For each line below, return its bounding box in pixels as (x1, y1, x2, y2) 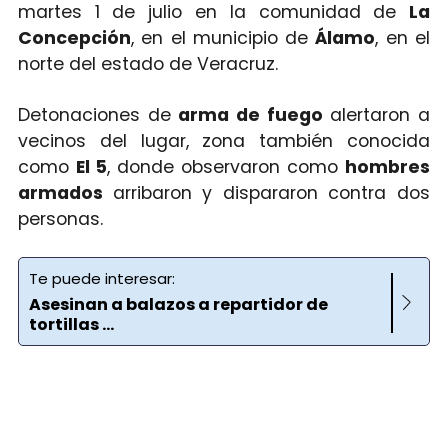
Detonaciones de (17, 102, 171, 127)
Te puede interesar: (28, 267, 175, 289)
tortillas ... (28, 312, 114, 336)
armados (17, 180, 113, 205)
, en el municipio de (130, 25, 316, 50)
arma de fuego (170, 102, 331, 127)
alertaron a (330, 102, 431, 127)
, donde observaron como (106, 154, 346, 179)
